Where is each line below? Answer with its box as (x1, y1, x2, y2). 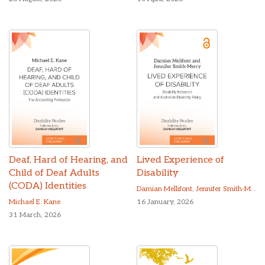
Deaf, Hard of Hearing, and (9, 154, 128, 166)
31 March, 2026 (9, 211, 61, 220)
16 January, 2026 (137, 198, 193, 207)
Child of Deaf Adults (9, 167, 99, 179)
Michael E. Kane (9, 198, 60, 207)
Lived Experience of (137, 154, 224, 166)
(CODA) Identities (9, 180, 86, 192)
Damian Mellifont (137, 185, 192, 194)
